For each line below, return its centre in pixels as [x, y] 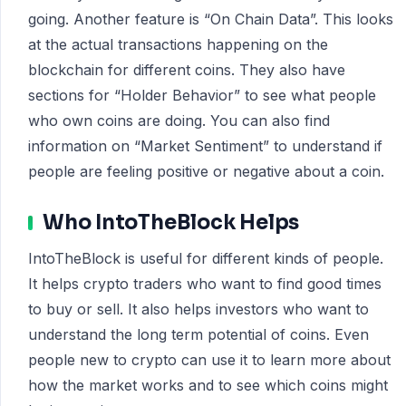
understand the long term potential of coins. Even [198, 334]
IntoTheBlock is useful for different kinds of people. [206, 258]
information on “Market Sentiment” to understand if [205, 146]
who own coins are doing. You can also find [179, 121]
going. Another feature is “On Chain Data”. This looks [211, 19]
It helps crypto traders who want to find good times [205, 284]
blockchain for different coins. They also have [187, 70]
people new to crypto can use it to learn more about [209, 360]
